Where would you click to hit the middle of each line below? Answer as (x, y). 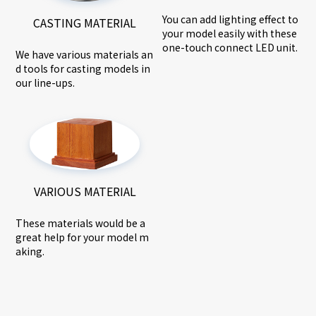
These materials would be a (81, 223)
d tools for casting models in (83, 69)
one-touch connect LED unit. (230, 47)
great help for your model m (83, 237)
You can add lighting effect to (230, 19)
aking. (30, 251)
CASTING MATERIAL (85, 23)
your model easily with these (230, 33)
